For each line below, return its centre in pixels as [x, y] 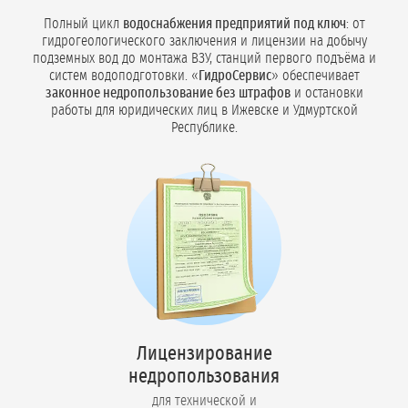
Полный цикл [83, 23]
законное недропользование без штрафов [168, 92]
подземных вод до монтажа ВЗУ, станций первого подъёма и [204, 58]
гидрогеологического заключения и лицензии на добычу [204, 41]
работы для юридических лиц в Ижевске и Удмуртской [204, 110]
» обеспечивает [315, 75]
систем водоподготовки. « [123, 75]
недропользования [204, 376]
